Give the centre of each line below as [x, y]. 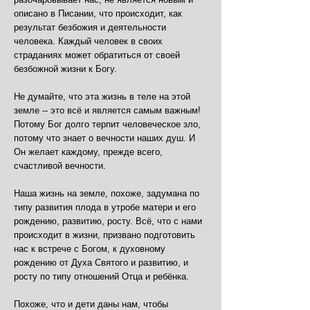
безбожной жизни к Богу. [67, 69]
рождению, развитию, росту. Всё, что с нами [108, 221]
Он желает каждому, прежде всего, [88, 152]
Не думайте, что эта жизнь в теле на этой [102, 97]
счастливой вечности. [60, 166]
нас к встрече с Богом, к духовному [90, 249]
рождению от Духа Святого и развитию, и [101, 263]
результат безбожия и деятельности [90, 27]
